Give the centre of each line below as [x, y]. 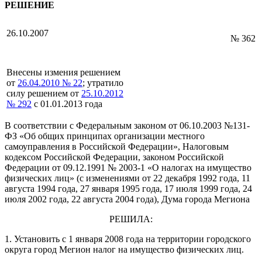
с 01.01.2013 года [67, 104]
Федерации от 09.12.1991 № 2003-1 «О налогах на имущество [128, 168]
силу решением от [44, 94]
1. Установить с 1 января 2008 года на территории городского [128, 239]
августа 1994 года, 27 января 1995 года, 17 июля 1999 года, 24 [128, 189]
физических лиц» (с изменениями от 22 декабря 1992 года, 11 [127, 178]
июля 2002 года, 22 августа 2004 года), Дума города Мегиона [127, 199]
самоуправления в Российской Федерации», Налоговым [117, 147]
